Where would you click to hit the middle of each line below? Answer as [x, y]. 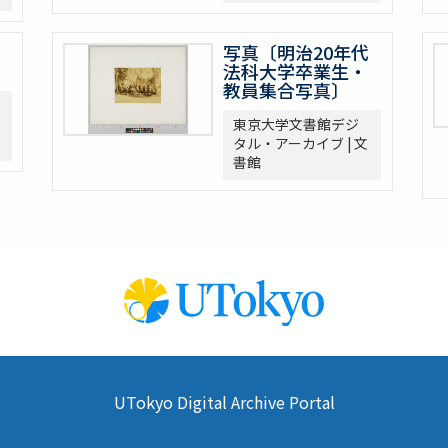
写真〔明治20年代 [296, 52]
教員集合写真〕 [286, 90]
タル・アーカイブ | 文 [301, 143]
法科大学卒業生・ [295, 71]
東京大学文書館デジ [296, 124]
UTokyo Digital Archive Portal [224, 402]
